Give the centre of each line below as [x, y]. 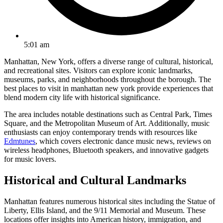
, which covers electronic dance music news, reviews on [123, 141]
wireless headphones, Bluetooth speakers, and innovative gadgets [106, 150]
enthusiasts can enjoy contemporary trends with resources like [101, 132]
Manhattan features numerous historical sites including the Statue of [110, 201]
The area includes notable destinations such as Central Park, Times [108, 114]
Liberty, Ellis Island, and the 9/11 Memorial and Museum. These [105, 210]
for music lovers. [30, 159]
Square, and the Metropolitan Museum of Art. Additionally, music [107, 123]
